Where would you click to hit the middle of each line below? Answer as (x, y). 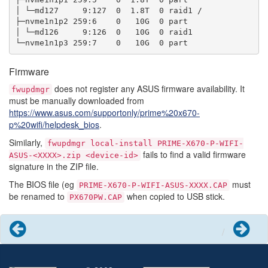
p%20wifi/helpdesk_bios (54, 125)
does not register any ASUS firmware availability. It (148, 89)
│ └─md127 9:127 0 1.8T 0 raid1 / (109, 10)
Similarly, (27, 143)
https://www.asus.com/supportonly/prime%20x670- (104, 113)
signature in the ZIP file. (54, 167)
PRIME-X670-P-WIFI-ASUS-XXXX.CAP (153, 185)
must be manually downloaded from (77, 101)
